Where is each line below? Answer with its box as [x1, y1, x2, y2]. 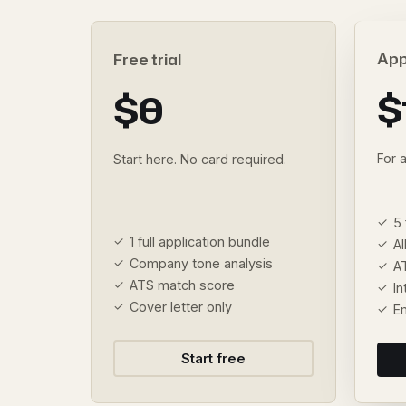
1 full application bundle [130, 234, 270, 249]
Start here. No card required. [113, 151, 286, 167]
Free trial [113, 49, 181, 70]
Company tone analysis [130, 256, 273, 271]
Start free [181, 350, 246, 367]
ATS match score [130, 277, 235, 293]
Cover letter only [130, 299, 232, 314]
